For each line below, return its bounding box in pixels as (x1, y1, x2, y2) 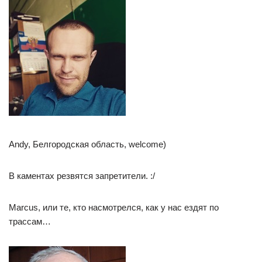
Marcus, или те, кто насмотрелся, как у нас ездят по (9, 202, 219, 212)
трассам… (9, 216, 51, 226)
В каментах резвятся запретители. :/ (9, 170, 155, 181)
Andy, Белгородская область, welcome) (9, 139, 166, 149)
